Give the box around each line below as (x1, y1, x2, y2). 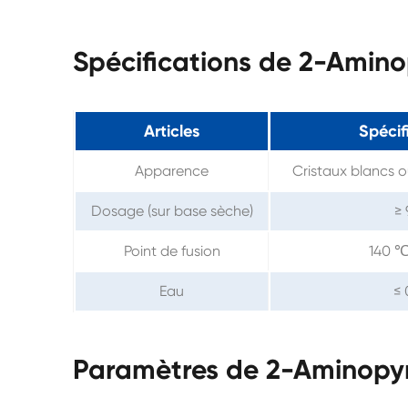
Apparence (135, 161, 209, 179)
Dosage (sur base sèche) (90, 201, 253, 219)
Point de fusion (123, 241, 220, 260)
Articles (144, 120, 199, 141)
